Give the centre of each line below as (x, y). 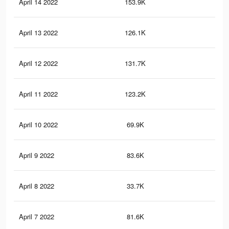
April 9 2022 (37, 155)
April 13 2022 (38, 33)
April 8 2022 (37, 186)
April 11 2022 (38, 94)
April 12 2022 (38, 63)
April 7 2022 (37, 217)
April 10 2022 (38, 125)
